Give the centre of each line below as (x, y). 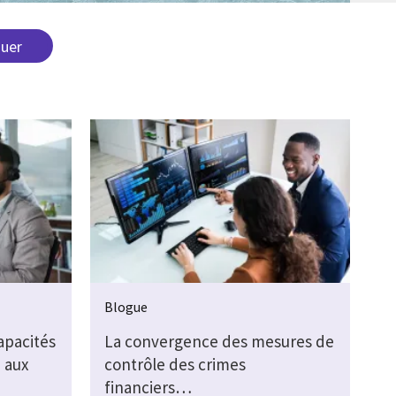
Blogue (126, 306)
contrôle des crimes (175, 364)
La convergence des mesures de (219, 341)
